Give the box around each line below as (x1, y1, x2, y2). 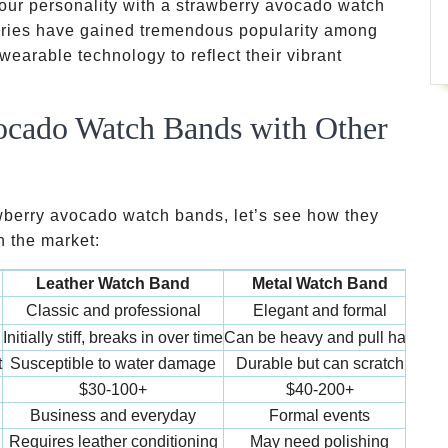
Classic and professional (25, 302, 201, 319)
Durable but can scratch (235, 355, 404, 372)
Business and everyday (30, 407, 196, 424)
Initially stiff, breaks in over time (3, 329, 223, 346)
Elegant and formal (252, 302, 387, 319)
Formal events (269, 407, 370, 424)
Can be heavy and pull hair (224, 329, 415, 346)
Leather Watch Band (36, 275, 190, 292)
